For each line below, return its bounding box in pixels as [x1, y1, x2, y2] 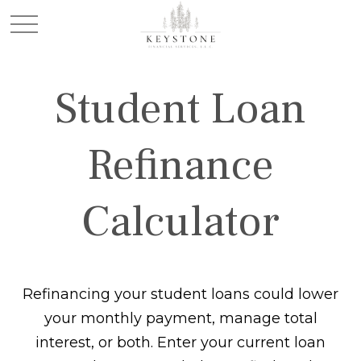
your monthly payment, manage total [44, 309, 317, 327]
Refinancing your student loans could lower [23, 285, 338, 303]
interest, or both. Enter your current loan [35, 334, 326, 351]
